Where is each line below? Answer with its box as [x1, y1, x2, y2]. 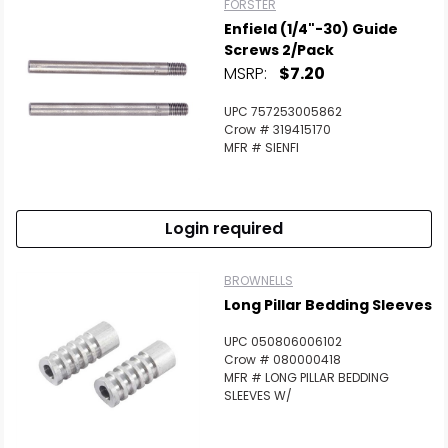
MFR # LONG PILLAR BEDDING [224, 369, 389, 386]
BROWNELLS [224, 272, 293, 289]
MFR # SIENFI [224, 139, 299, 156]
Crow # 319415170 [224, 121, 331, 138]
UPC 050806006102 [224, 333, 342, 350]
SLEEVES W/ [224, 387, 292, 404]
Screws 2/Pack [224, 40, 334, 60]
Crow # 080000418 [224, 351, 341, 368]
